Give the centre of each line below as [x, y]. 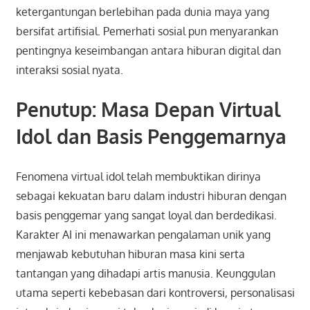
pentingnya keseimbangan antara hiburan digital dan [148, 50]
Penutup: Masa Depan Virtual [148, 109]
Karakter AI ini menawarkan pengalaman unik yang [143, 234]
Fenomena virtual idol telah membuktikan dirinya [138, 176]
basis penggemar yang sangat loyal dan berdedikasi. [146, 215]
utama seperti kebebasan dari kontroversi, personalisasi [155, 292]
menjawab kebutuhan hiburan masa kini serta [130, 254]
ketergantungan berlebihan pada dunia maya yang [142, 11]
